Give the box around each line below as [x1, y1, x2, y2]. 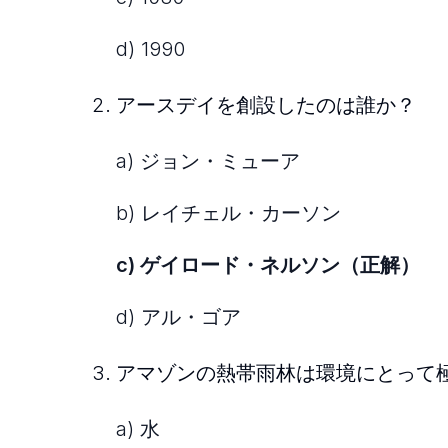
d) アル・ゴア [116, 305, 241, 330]
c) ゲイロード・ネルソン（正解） [116, 253, 420, 278]
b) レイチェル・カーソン [116, 201, 341, 226]
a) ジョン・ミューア [116, 149, 300, 174]
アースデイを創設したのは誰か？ [116, 93, 416, 118]
